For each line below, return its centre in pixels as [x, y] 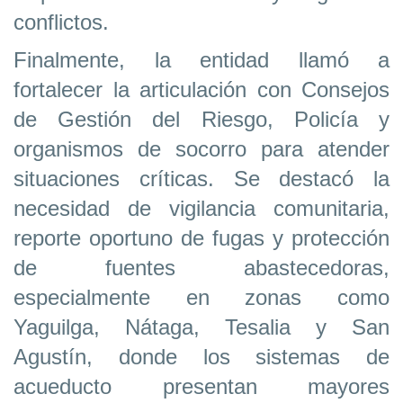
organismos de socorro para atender [201, 149]
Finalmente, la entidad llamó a [201, 60]
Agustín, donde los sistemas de [201, 357]
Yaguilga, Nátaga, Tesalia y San [201, 327]
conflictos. [61, 22]
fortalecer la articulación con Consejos [201, 90]
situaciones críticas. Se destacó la [201, 179]
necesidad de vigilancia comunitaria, [201, 209]
